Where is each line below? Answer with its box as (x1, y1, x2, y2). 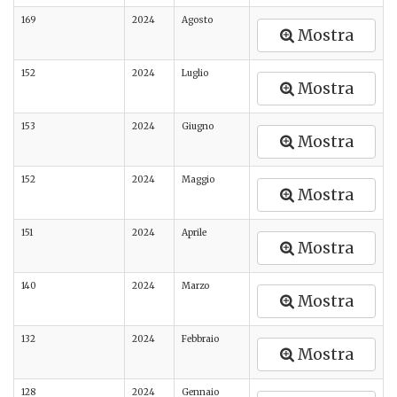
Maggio (182, 174, 214, 185)
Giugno (182, 121, 214, 132)
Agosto (182, 14, 213, 26)
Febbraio (182, 333, 219, 345)
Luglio (182, 67, 208, 79)
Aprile (182, 227, 206, 238)
